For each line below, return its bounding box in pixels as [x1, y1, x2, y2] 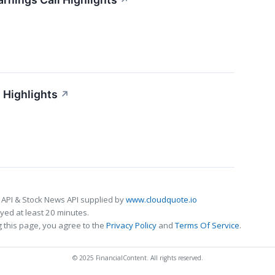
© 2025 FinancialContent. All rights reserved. [72, 253, 203, 262]
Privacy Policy [106, 219, 157, 231]
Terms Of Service [175, 219, 239, 231]
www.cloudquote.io [126, 193, 197, 205]
